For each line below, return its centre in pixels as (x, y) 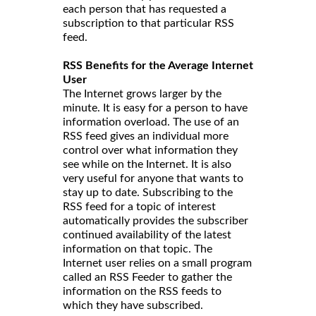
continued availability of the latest (147, 235)
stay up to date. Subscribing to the (148, 193)
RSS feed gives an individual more (146, 136)
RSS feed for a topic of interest (139, 207)
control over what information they (150, 151)
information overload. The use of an (151, 122)
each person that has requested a (145, 10)
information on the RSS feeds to (142, 292)
